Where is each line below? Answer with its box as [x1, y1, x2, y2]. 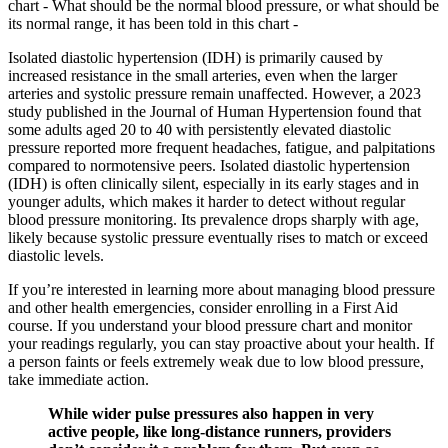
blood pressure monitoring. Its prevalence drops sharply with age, [8, 211, 419, 229]
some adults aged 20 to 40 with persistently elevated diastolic [8, 121, 391, 139]
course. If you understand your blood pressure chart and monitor [8, 317, 412, 335]
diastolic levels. [8, 247, 104, 265]
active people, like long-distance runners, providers [48, 423, 391, 441]
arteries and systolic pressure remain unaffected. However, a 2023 [8, 85, 421, 103]
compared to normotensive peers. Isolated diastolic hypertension [8, 157, 410, 175]
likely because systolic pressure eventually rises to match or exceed [8, 229, 428, 247]
